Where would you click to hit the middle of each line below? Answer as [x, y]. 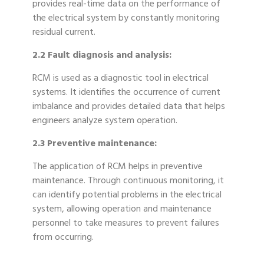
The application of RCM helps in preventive [118, 167]
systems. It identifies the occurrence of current [126, 93]
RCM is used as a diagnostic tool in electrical [121, 79]
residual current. [64, 33]
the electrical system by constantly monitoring [126, 19]
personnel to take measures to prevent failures [126, 224]
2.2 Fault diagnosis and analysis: [102, 56]
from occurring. [63, 238]
